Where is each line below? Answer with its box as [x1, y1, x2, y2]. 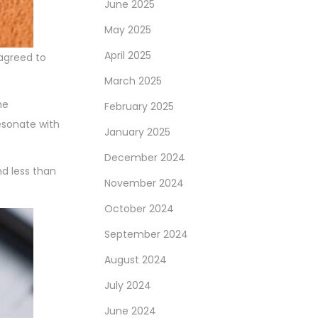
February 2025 [104, 99, 174, 114]
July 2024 [104, 278, 151, 292]
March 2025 [104, 74, 162, 88]
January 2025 [104, 125, 170, 139]
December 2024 [104, 150, 185, 165]
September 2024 [104, 227, 188, 241]
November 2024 [104, 176, 184, 190]
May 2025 [104, 23, 151, 37]
